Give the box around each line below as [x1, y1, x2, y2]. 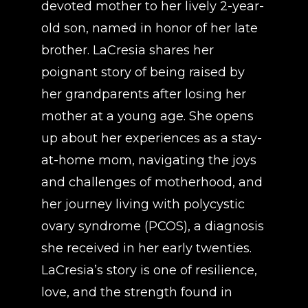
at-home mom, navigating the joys [41, 153, 256, 168]
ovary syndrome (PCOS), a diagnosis [41, 219, 264, 234]
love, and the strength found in [41, 285, 232, 300]
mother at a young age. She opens [41, 109, 254, 124]
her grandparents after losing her [41, 87, 246, 102]
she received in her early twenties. [41, 241, 252, 256]
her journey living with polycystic [41, 197, 245, 212]
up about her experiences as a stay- [41, 131, 262, 146]
